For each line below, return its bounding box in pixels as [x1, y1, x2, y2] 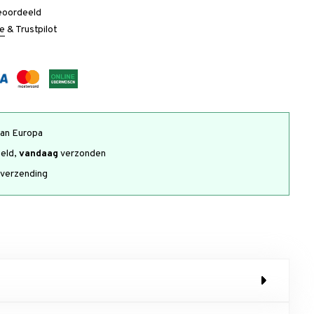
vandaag [19, 147, 59, 160]
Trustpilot [15, 23, 58, 36]
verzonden [58, 147, 107, 160]
